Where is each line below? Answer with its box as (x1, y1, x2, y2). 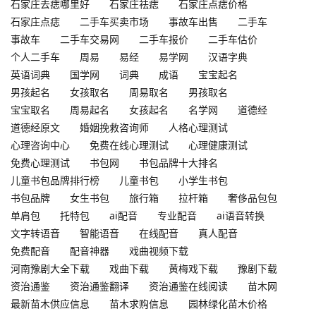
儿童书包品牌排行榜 (11, 174, 99, 187)
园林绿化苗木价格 (188, 297, 267, 310)
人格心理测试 (169, 121, 228, 134)
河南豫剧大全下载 (11, 262, 90, 275)
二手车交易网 (60, 32, 119, 46)
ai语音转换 (217, 209, 265, 222)
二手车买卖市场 (80, 15, 149, 28)
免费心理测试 (11, 156, 70, 169)
